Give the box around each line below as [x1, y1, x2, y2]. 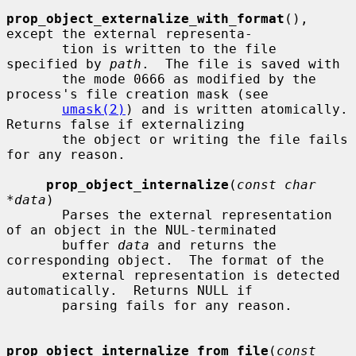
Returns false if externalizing [6, 116, 245, 132]
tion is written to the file [6, 41, 62, 56]
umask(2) [62, 101, 126, 117]
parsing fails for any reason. [6, 297, 62, 313]
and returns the [149, 237, 277, 253]
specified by [6, 56, 110, 72]
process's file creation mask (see [6, 86, 269, 102]
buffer [62, 237, 118, 253]
